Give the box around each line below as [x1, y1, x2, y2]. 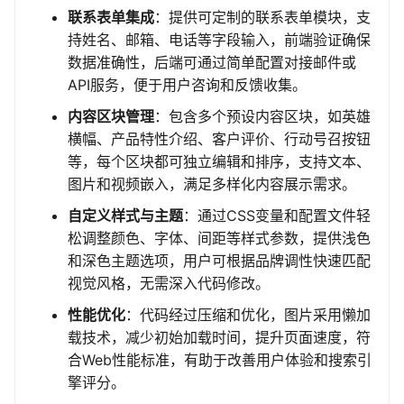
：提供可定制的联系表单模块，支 [154, 8, 371, 27]
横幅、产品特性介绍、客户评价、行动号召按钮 [68, 130, 371, 149]
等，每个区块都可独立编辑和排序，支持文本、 [68, 152, 371, 171]
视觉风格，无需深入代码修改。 [68, 274, 270, 293]
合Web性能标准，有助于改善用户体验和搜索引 [68, 351, 372, 370]
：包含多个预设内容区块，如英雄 [154, 107, 371, 126]
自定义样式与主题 [68, 207, 183, 225]
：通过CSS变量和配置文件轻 [183, 207, 371, 225]
